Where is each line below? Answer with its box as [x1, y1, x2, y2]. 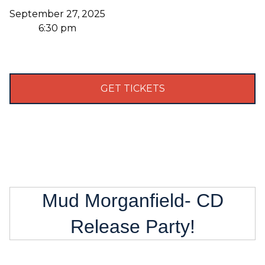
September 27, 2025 [9, 8, 105, 20]
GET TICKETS [100, 83, 165, 94]
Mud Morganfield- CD [41, 190, 224, 211]
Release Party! [70, 216, 195, 237]
